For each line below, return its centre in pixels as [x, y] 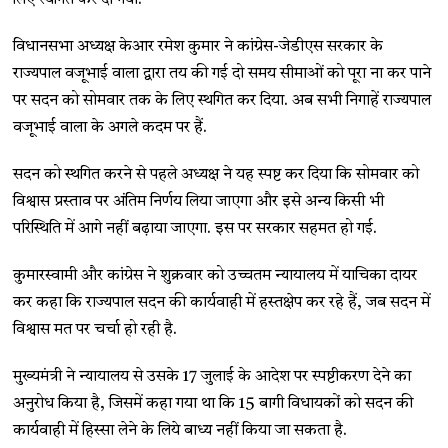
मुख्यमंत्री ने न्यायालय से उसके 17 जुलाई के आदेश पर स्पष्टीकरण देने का [212, 376]
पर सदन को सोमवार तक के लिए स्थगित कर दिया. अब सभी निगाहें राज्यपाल [222, 100]
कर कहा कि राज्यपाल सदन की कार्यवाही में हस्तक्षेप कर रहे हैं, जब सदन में [222, 302]
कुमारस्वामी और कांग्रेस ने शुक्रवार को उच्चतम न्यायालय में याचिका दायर [215, 275]
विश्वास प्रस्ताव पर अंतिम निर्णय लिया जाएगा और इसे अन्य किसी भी [199, 201]
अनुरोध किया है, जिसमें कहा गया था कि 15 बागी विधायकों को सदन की [213, 403]
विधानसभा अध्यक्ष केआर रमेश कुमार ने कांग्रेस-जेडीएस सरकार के [198, 46]
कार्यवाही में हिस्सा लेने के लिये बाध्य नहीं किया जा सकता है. [180, 430]
